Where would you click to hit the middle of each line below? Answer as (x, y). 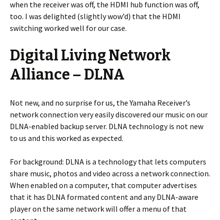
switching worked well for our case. (68, 28)
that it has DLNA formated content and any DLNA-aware (104, 197)
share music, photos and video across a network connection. (110, 173)
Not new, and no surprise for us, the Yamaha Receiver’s (100, 102)
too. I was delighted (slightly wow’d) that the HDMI (95, 16)
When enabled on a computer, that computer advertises (103, 185)
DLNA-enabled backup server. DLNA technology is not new (107, 126)
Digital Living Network (90, 55)
